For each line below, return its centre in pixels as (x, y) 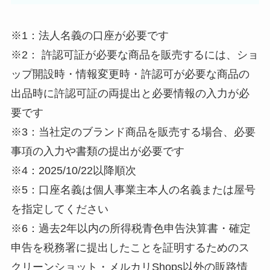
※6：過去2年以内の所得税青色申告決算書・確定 (130, 229)
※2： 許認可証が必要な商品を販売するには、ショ (134, 55)
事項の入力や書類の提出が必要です (97, 152)
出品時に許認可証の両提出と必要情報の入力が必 (130, 94)
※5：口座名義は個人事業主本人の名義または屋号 (133, 190)
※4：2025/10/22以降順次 (73, 171)
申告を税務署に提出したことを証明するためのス (130, 248)
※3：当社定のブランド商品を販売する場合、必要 (133, 132)
